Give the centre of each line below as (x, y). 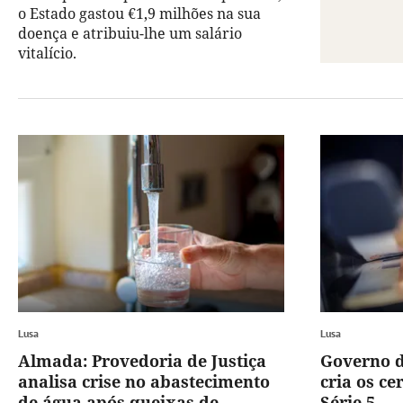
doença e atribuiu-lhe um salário (130, 34)
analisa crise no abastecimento (144, 382)
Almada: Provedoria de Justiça (142, 361)
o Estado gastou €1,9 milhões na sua (139, 14)
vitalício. (47, 54)
